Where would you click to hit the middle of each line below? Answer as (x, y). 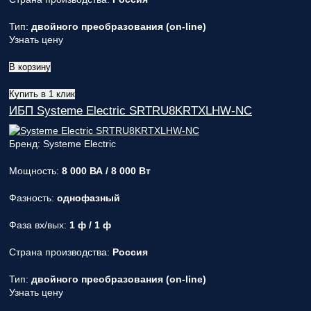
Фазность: (33, 198)
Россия (130, 252)
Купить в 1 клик (42, 94)
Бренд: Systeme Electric (62, 144)
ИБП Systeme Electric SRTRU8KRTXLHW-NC (131, 111)
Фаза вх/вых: (39, 225)
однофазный (89, 198)
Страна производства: (61, 252)
